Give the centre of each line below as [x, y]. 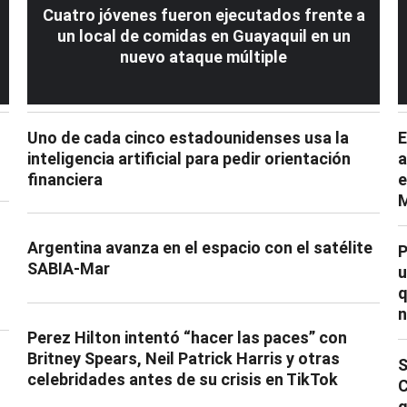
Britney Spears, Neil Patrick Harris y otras [184, 359]
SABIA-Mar [69, 269]
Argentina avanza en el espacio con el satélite [200, 248]
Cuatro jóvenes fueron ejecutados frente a [203, 15]
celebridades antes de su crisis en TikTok [183, 380]
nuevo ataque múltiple [203, 56]
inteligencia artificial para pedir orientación [189, 158]
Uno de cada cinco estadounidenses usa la [188, 137]
